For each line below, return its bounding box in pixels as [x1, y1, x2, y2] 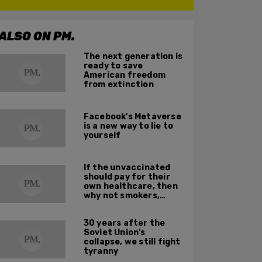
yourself [83, 130, 121, 140]
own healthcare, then [83, 181, 178, 191]
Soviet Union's [83, 227, 146, 237]
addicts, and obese [83, 199, 166, 210]
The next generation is [83, 51, 183, 61]
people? [83, 209, 119, 219]
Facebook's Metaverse [83, 111, 181, 122]
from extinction [83, 79, 154, 89]
